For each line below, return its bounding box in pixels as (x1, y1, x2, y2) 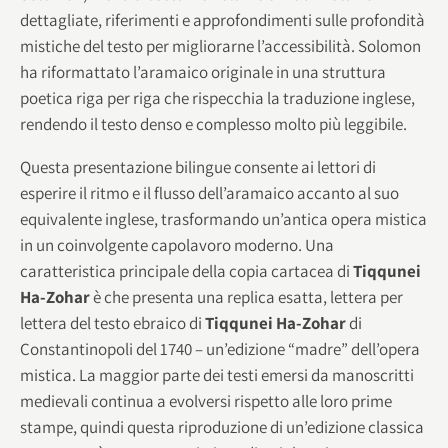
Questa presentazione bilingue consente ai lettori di (20, 155, 376, 178)
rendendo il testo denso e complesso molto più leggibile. (20, 112, 407, 135)
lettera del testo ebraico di (20, 311, 205, 334)
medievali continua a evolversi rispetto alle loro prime (20, 389, 392, 412)
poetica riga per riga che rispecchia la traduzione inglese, (20, 86, 415, 109)
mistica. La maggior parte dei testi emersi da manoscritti (20, 363, 414, 386)
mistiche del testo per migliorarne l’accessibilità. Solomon (20, 34, 421, 57)
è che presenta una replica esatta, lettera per (90, 285, 403, 308)
